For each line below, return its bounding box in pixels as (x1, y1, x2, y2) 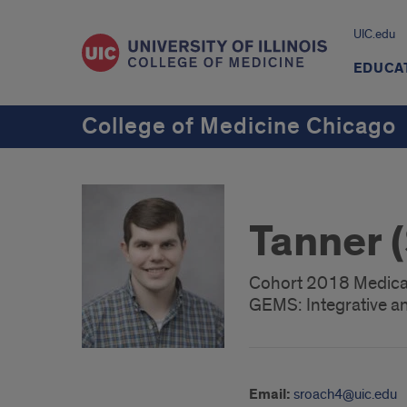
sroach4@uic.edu (293, 385, 397, 403)
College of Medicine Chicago (82, 112, 396, 141)
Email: (249, 385, 291, 404)
